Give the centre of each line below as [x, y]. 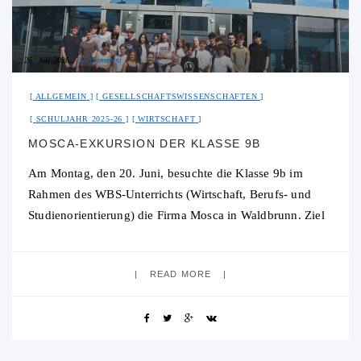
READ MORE [180, 274]
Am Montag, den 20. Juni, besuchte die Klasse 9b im [166, 174]
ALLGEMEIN [61, 97]
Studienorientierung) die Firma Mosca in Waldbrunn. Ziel [176, 216]
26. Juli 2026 [47, 60]
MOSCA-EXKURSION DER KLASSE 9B [145, 144]
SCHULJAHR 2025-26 [79, 119]
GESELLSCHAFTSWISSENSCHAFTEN [180, 97]
